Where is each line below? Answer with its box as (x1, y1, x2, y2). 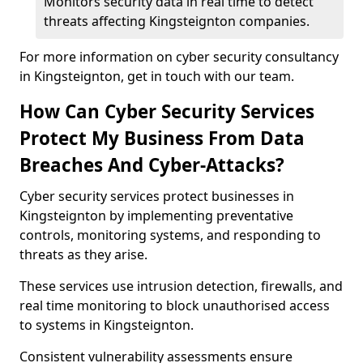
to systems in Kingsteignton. (19, 316, 194, 334)
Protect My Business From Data (19, 126, 305, 151)
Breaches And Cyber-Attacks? (19, 152, 284, 177)
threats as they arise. (19, 246, 147, 263)
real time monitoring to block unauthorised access (19, 297, 330, 314)
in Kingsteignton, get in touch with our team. (19, 67, 294, 85)
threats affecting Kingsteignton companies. (44, 12, 310, 30)
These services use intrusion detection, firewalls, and (19, 277, 343, 295)
